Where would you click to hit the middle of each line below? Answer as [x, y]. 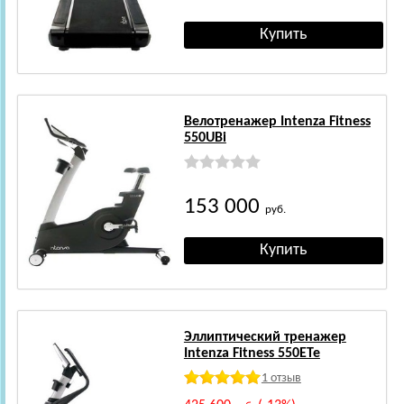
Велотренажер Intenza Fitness [277, 121]
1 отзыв [281, 378]
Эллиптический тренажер [265, 337]
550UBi [205, 138]
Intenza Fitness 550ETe [252, 353]
